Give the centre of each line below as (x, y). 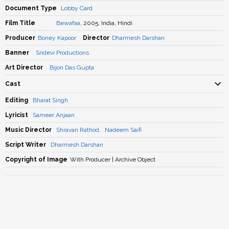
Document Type (31, 8)
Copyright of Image (36, 159)
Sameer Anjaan (54, 115)
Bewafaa (68, 23)
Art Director (24, 67)
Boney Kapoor (57, 38)
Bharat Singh (50, 100)
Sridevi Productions (62, 53)
